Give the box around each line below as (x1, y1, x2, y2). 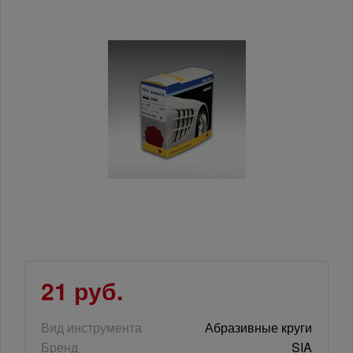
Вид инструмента (41, 318, 142, 337)
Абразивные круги (205, 318, 312, 337)
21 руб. (41, 273, 123, 308)
